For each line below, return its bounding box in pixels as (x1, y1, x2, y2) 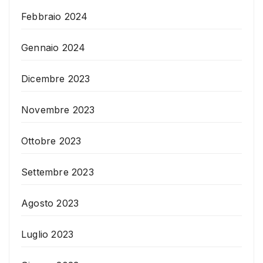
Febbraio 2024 (21, 11, 88, 23)
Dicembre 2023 (21, 73, 90, 85)
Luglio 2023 (21, 228, 74, 241)
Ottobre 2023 (21, 135, 82, 147)
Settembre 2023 (21, 166, 94, 178)
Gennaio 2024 (21, 42, 86, 54)
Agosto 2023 (21, 197, 79, 210)
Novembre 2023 (21, 104, 95, 116)
